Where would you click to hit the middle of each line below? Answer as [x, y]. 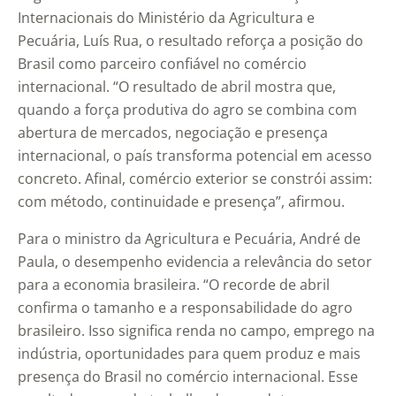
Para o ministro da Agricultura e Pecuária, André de [189, 239]
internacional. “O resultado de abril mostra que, [177, 87]
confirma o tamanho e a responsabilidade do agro [185, 308]
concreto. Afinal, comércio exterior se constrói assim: [195, 179]
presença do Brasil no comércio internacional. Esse [188, 377]
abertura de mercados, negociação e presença [173, 133]
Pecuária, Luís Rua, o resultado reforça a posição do [190, 41]
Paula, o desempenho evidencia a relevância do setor [195, 262]
